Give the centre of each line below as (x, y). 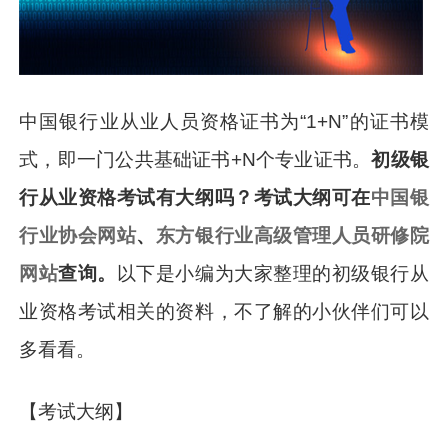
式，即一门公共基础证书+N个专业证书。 (195, 160)
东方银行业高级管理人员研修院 (292, 236)
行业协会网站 (78, 236)
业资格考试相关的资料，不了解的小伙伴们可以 (224, 312)
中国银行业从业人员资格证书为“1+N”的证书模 (224, 122)
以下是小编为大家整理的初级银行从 (272, 274)
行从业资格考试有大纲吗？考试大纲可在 (195, 198)
